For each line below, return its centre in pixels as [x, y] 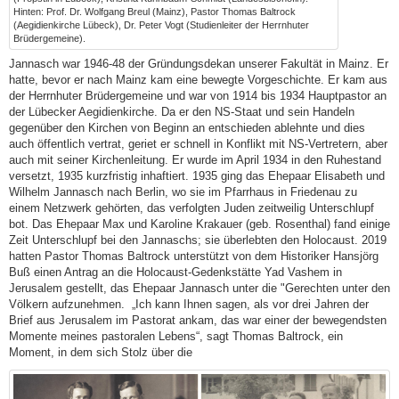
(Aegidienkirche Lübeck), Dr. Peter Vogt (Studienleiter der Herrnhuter [161, 25]
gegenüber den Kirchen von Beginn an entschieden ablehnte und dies [187, 127]
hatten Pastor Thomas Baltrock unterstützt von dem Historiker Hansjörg [194, 256]
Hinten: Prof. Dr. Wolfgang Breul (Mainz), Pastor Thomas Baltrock [155, 12]
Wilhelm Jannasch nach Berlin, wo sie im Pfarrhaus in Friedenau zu [183, 191]
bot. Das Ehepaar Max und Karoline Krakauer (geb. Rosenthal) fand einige [199, 224]
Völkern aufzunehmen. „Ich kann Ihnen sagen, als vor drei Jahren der [189, 304]
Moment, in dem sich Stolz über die [101, 352]
